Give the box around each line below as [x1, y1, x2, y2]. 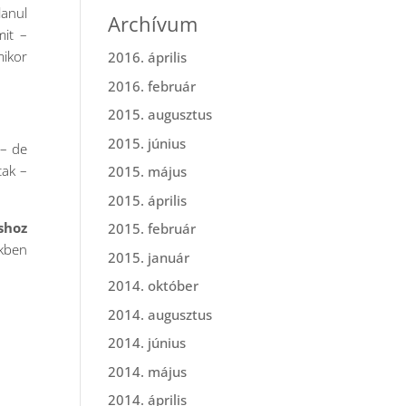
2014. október [108, 276, 199, 295]
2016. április [108, 48, 188, 66]
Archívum [108, 10, 198, 37]
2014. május [108, 362, 188, 381]
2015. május [108, 162, 188, 180]
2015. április [108, 190, 188, 209]
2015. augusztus [108, 105, 213, 123]
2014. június [108, 333, 187, 352]
